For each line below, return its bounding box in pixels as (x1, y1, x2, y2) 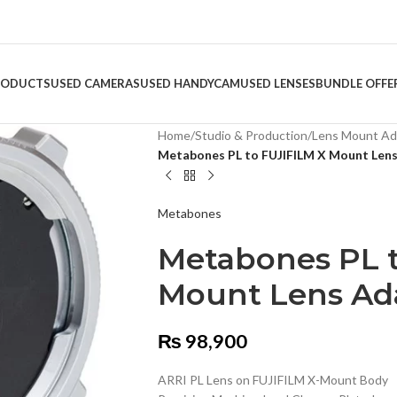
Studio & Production (194, 128, 307, 143)
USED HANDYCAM (140, 76, 240, 90)
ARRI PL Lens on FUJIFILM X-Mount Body (157, 372, 388, 387)
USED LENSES (240, 76, 315, 90)
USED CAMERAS (51, 76, 140, 90)
